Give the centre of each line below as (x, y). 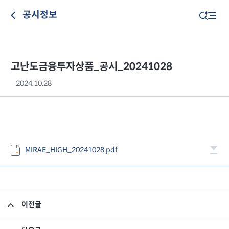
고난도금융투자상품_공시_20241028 (91, 67)
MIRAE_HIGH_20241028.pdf (71, 150)
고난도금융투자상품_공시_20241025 (109, 205)
